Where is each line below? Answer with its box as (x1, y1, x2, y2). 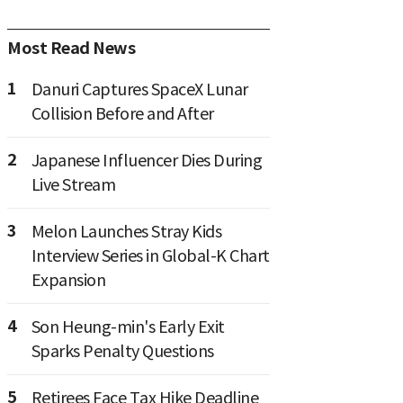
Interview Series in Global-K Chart (31, 246, 270, 267)
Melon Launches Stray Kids (31, 221, 221, 243)
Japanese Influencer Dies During (31, 150, 262, 172)
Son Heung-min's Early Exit (31, 317, 225, 338)
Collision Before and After (31, 103, 214, 125)
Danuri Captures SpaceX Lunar (31, 79, 248, 101)
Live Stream (31, 175, 115, 196)
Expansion (31, 270, 105, 291)
